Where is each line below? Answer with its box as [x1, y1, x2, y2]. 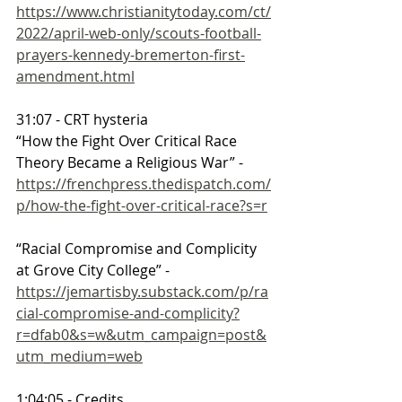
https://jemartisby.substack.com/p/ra [16, 281, 268, 301]
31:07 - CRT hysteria [16, 109, 148, 129]
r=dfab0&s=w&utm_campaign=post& [16, 324, 267, 345]
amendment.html [16, 66, 135, 86]
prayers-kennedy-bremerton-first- [16, 44, 245, 65]
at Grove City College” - [16, 259, 173, 280]
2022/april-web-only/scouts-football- [16, 22, 261, 43]
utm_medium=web [16, 345, 143, 366]
